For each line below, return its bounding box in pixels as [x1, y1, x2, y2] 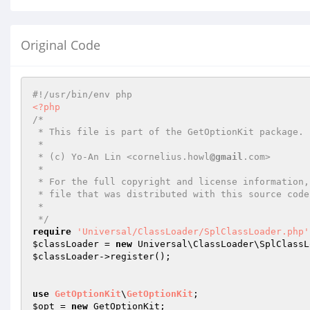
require [33, 226, 71, 237]
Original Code [21, 37, 100, 53]
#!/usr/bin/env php [33, 89, 132, 100]
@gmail [210, 152, 243, 162]
